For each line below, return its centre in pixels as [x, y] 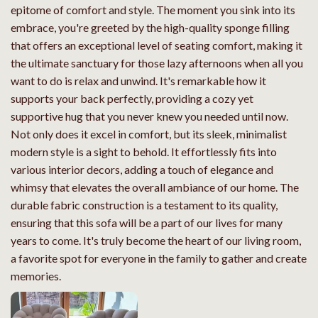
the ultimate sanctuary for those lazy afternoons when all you [157, 63]
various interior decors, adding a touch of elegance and [142, 170]
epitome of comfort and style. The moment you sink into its [153, 10]
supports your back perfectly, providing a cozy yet [132, 99]
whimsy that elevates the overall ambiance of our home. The [155, 187]
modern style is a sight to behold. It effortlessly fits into [144, 152]
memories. [36, 276]
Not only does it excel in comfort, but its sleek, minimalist [149, 134]
